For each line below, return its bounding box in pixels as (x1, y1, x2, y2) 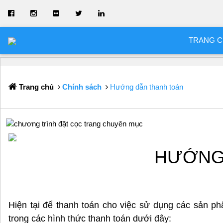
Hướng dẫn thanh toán (110, 83, 183, 91)
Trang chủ (17, 83, 54, 91)
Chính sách (62, 83, 102, 91)
